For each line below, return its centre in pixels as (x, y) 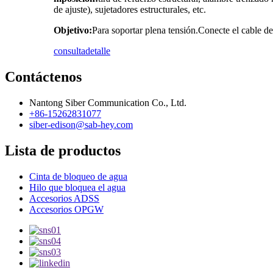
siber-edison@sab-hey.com (81, 124)
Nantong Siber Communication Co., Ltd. (108, 102)
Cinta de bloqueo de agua (78, 176)
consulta (69, 51)
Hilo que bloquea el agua (77, 187)
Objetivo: (73, 30)
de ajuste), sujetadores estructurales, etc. (130, 9)
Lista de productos (63, 150)
